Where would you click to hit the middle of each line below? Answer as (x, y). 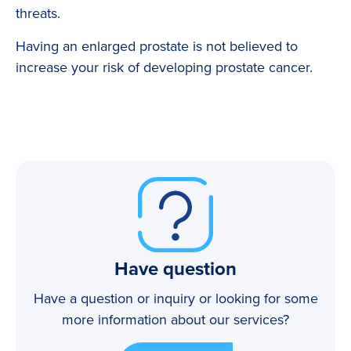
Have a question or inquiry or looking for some (175, 298)
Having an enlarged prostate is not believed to (157, 47)
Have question (175, 269)
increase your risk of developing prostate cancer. (164, 68)
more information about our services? (175, 319)
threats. (38, 14)
